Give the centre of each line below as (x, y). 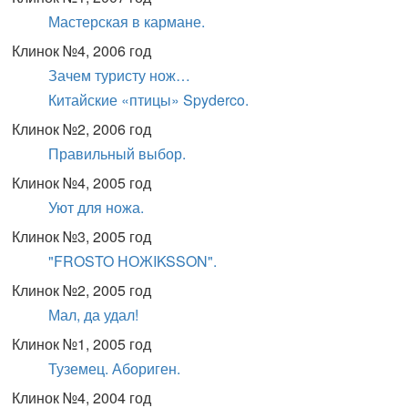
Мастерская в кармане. (127, 21)
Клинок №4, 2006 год (82, 51)
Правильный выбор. (117, 153)
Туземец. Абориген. (114, 368)
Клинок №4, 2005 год (82, 183)
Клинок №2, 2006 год (82, 129)
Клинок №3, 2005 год (82, 236)
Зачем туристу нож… (119, 75)
